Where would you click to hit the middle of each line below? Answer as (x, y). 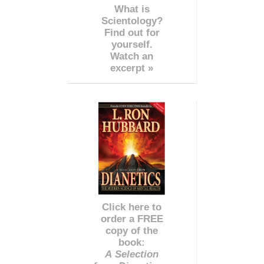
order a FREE (132, 219)
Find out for (132, 33)
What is (132, 9)
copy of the (132, 231)
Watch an (132, 57)
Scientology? (132, 21)
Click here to (132, 207)
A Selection (132, 255)
